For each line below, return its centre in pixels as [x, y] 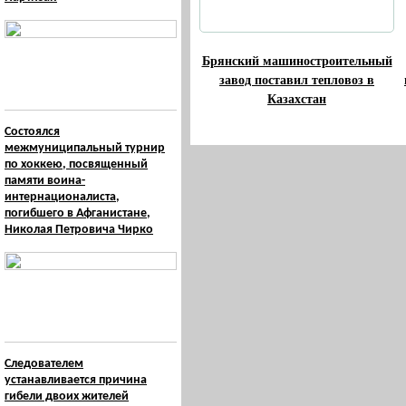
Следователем [44, 364]
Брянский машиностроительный [297, 60]
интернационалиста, [62, 197]
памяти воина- [45, 181]
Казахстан [297, 98]
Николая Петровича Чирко [79, 230]
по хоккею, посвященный [76, 164]
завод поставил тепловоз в [297, 79]
